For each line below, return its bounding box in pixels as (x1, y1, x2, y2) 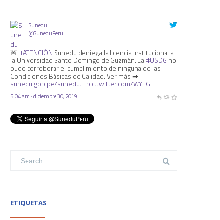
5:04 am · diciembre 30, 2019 (10, 92, 77, 101)
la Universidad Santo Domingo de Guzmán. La (10, 55, 146, 65)
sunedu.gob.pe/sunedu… (10, 79, 85, 89)
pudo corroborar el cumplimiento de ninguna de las (10, 63, 161, 73)
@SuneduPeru (28, 29, 63, 37)
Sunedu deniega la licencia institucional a (53, 47, 174, 57)
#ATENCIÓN (19, 47, 53, 57)
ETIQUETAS (10, 198, 47, 207)
